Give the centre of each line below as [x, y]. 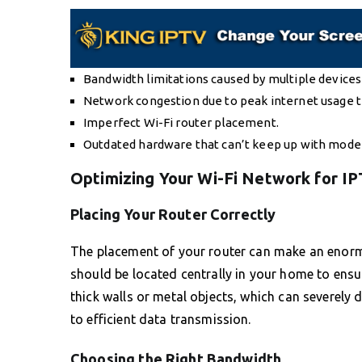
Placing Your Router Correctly [173, 214]
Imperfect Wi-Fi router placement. [181, 122]
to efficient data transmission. [161, 319]
